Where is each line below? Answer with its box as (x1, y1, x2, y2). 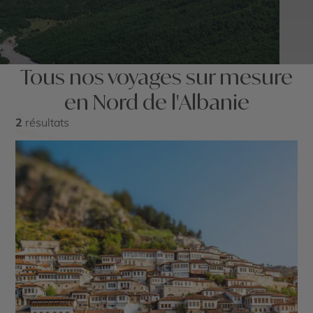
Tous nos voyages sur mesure (20, 64, 293, 89)
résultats (22, 115, 70, 129)
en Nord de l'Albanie (64, 89, 249, 115)
